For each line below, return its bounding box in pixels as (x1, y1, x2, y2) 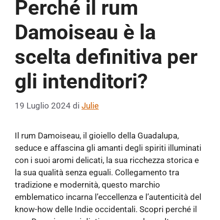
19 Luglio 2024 (15, 100, 71, 110)
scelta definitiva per (15, 45, 197, 69)
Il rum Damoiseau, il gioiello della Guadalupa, (15, 130, 179, 140)
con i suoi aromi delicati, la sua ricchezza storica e (15, 155, 199, 165)
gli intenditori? (15, 69, 148, 94)
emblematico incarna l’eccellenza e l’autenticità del (15, 192, 201, 202)
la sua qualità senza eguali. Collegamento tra (15, 167, 179, 177)
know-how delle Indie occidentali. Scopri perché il (15, 204, 197, 214)
